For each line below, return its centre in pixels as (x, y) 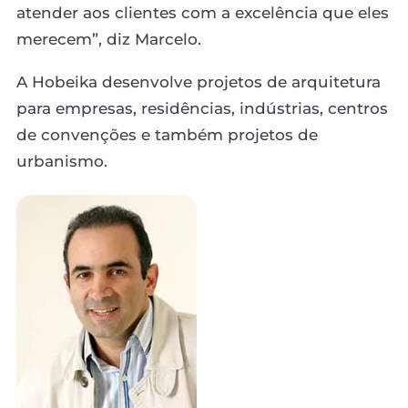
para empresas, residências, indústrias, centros (202, 108)
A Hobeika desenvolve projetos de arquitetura (199, 82)
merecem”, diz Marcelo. (109, 39)
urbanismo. (62, 161)
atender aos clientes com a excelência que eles (203, 12)
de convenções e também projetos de (167, 134)
